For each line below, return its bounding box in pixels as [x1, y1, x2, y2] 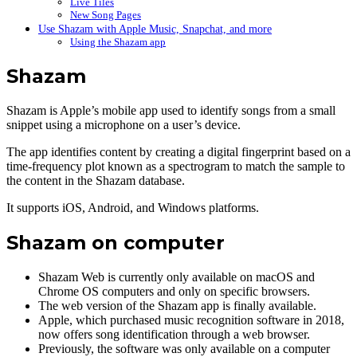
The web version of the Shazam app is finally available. [38, 298, 316, 312]
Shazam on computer [6, 230, 225, 254]
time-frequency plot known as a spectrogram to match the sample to [6, 159, 345, 173]
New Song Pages [70, 9, 141, 22]
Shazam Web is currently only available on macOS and [38, 269, 315, 284]
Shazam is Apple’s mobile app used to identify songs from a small [6, 104, 335, 117]
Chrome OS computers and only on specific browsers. [38, 284, 310, 298]
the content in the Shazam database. [6, 174, 185, 187]
